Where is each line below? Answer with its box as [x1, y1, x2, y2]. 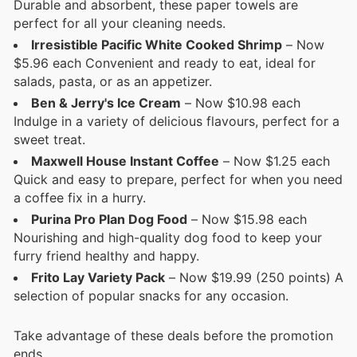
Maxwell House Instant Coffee [31, 153, 219, 170]
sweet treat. [14, 131, 85, 148]
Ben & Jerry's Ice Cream [31, 95, 181, 112]
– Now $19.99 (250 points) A [165, 269, 343, 286]
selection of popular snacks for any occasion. [14, 288, 288, 304]
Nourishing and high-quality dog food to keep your [14, 229, 322, 246]
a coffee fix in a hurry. [14, 190, 146, 206]
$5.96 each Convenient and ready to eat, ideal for [14, 55, 316, 72]
